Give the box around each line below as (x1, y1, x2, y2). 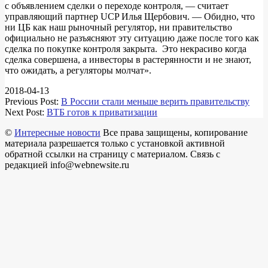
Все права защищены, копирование (100, 127, 248, 138)
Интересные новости (14, 127, 100, 138)
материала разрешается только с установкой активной (5, 138, 225, 148)
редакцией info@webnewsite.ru (5, 159, 129, 170)
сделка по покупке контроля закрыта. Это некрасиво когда (5, 43, 246, 54)
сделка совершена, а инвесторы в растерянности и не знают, (5, 54, 251, 65)
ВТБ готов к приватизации (47, 106, 157, 117)
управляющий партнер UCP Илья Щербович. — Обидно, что (5, 11, 255, 22)
